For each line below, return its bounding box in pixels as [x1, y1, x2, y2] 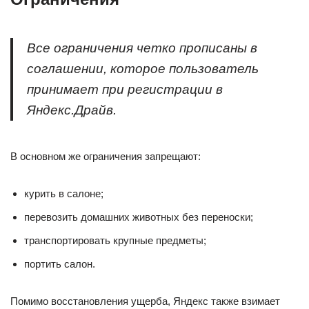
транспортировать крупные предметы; [24, 235, 206, 246]
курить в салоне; [24, 188, 103, 199]
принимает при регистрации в [27, 82, 223, 97]
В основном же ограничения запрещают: [10, 150, 201, 162]
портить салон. [24, 258, 95, 270]
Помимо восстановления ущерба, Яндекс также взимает [10, 295, 280, 307]
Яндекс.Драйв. [27, 103, 117, 117]
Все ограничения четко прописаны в [27, 41, 257, 55]
